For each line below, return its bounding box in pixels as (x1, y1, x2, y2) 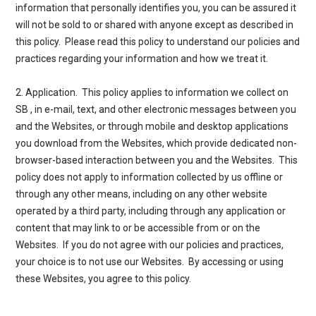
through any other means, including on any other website (16, 188, 268, 200)
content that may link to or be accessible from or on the (16, 221, 261, 233)
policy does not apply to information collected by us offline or (16, 171, 284, 183)
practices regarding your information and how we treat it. (16, 52, 269, 64)
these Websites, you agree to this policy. (16, 272, 194, 284)
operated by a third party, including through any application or (16, 205, 286, 217)
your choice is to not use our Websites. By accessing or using (16, 255, 284, 267)
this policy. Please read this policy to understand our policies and (16, 35, 300, 47)
